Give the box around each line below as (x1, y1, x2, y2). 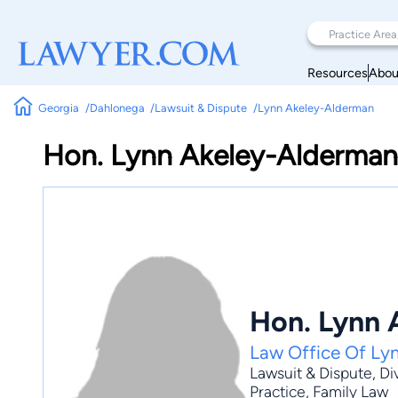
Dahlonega (89, 100, 145, 115)
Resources (307, 64, 368, 81)
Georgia (38, 100, 80, 115)
